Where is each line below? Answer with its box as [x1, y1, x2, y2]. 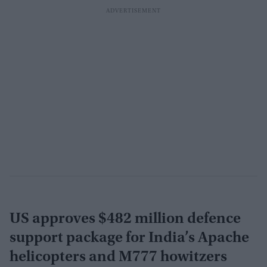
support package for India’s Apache [10, 230, 249, 246]
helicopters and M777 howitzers [10, 249, 227, 265]
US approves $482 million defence [10, 211, 241, 227]
